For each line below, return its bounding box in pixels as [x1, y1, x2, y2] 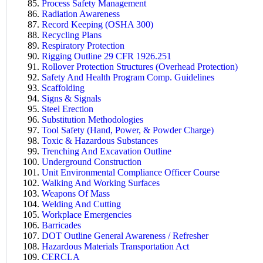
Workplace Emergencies [42, 209, 131, 220]
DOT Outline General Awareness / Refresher [42, 230, 208, 241]
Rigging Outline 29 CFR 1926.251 [42, 50, 171, 61]
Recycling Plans [42, 29, 102, 40]
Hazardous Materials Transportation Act [42, 241, 189, 251]
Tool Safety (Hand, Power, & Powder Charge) [42, 124, 214, 135]
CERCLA [42, 251, 80, 262]
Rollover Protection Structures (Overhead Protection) [42, 61, 238, 72]
